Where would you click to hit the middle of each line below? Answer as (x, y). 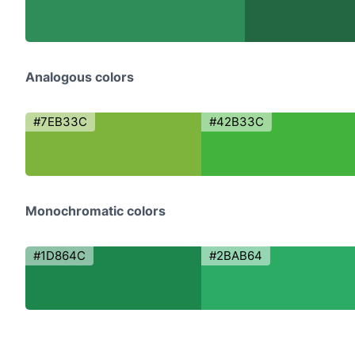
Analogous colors (80, 77)
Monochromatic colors (95, 211)
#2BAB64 (235, 256)
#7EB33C (60, 122)
